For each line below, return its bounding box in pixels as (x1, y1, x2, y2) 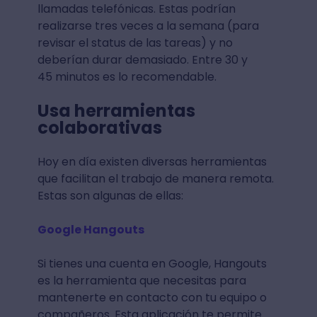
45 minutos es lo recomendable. (37, 69, 217, 85)
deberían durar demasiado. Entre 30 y (37, 52, 248, 68)
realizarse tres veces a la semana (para (37, 18, 259, 34)
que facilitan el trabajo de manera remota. (37, 171, 274, 187)
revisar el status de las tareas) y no (37, 35, 233, 51)
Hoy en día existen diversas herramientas (37, 154, 267, 170)
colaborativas (37, 116, 162, 139)
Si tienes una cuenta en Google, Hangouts (37, 255, 267, 272)
